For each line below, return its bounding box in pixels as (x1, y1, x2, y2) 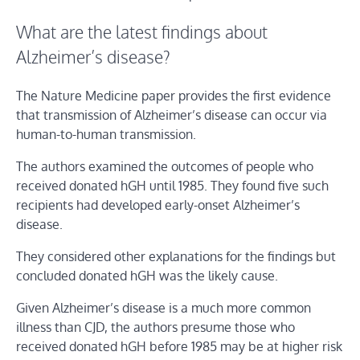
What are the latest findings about (16, 21, 268, 43)
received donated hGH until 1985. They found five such (16, 178, 329, 194)
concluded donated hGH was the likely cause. (16, 268, 278, 284)
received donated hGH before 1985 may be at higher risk (16, 338, 342, 355)
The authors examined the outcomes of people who (16, 158, 313, 175)
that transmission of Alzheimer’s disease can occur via (16, 107, 327, 124)
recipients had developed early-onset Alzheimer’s (16, 197, 300, 214)
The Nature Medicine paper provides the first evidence (16, 88, 331, 104)
